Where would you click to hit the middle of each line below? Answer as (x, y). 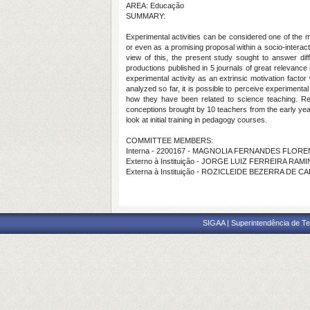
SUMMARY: (146, 16)
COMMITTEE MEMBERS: (170, 140)
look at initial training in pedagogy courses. (197, 120)
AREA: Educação (155, 6)
